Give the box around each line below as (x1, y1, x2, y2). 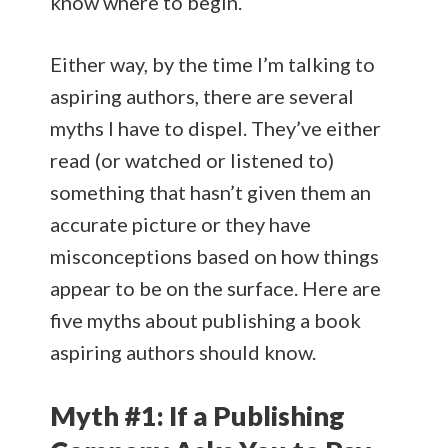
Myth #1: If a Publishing (50, 398, 345, 432)
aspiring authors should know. (50, 339, 316, 364)
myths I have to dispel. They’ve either (50, 115, 381, 140)
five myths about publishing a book (50, 307, 361, 332)
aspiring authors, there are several (50, 83, 354, 108)
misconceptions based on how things (50, 243, 379, 268)
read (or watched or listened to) (50, 147, 334, 172)
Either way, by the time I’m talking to (50, 51, 375, 76)
